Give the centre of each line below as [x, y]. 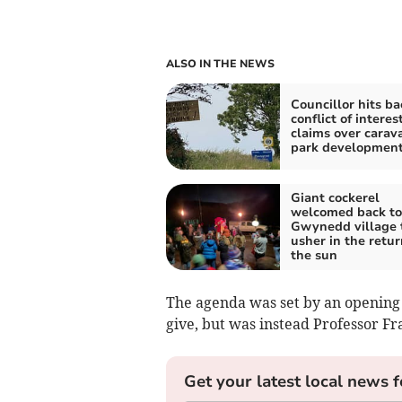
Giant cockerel [335, 197]
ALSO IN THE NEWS [220, 63]
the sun [314, 255]
